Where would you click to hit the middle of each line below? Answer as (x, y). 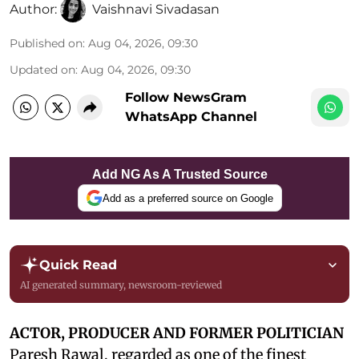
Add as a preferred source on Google (188, 198)
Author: (33, 10)
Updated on (42, 70)
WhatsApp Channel (191, 117)
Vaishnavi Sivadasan (156, 10)
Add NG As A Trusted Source (179, 175)
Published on (46, 44)
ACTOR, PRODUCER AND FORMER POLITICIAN (177, 333)
